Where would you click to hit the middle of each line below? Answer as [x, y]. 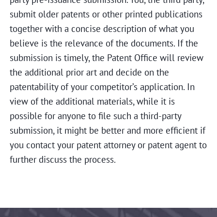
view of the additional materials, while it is [92, 101]
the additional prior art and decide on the [89, 72]
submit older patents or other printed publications [106, 14]
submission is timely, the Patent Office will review [107, 58]
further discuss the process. [63, 159]
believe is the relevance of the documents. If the [104, 43]
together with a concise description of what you [102, 29]
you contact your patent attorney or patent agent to [108, 145]
